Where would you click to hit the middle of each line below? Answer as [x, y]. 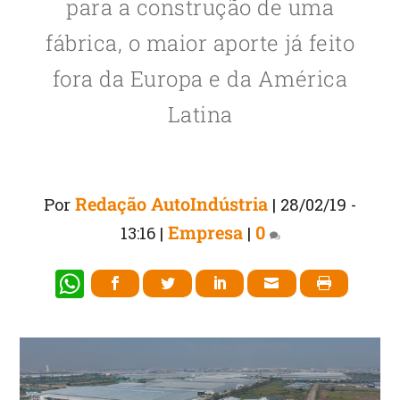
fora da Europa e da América [200, 78]
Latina [200, 114]
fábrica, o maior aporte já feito [200, 42]
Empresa [205, 232]
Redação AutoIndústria [171, 203]
